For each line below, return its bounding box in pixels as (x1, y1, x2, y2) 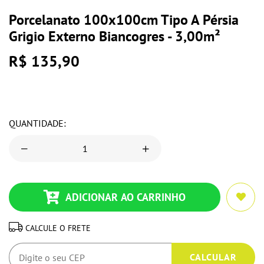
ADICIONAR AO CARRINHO (65, 190, 186, 204)
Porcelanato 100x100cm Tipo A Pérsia (9, 11, 239, 29)
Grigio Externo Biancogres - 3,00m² (9, 27, 220, 46)
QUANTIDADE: (9, 117, 66, 130)
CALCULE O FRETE (25, 223, 91, 233)
